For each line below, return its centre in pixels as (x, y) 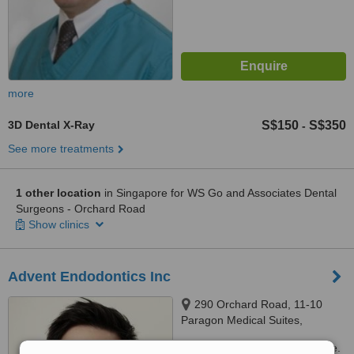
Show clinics (60, 224)
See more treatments (61, 149)
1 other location (58, 193)
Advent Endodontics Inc (89, 277)
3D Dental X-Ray (51, 125)
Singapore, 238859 (229, 336)
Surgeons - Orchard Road (81, 209)
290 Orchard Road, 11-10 (258, 304)
